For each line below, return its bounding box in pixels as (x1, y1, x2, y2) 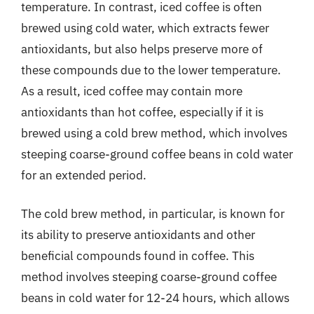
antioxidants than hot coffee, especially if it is (21, 104, 264, 120)
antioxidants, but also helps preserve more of (21, 41, 263, 57)
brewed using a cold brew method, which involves (21, 125, 287, 141)
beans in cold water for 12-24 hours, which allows (21, 290, 289, 306)
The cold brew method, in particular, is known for (21, 206, 285, 221)
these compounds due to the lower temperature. (21, 62, 281, 78)
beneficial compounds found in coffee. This (21, 248, 254, 264)
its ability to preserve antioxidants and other (21, 227, 255, 243)
